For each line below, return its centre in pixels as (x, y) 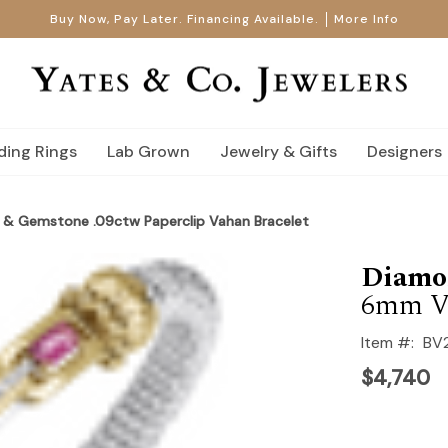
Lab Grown (148, 151)
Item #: (387, 342)
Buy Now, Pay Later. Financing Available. (184, 19)
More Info (366, 19)
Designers (404, 151)
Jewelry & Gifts (278, 151)
